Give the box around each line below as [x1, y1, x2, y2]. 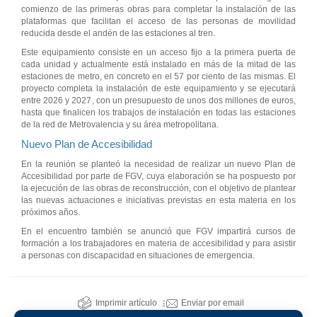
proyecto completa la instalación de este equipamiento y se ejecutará [21, 83, 296, 94]
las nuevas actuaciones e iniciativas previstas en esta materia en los [21, 195, 296, 206]
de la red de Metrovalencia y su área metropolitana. [21, 120, 219, 130]
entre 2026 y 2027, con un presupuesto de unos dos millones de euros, [21, 96, 296, 106]
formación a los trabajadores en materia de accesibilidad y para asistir [21, 238, 296, 249]
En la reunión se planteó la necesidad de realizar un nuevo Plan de [21, 159, 296, 170]
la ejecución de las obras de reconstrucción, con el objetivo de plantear [21, 183, 296, 194]
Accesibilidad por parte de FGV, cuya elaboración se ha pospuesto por [21, 171, 296, 182]
